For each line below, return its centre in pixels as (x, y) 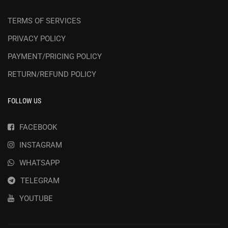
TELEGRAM (40, 180)
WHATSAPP (39, 163)
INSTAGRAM (41, 145)
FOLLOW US (24, 101)
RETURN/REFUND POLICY (52, 74)
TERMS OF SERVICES (44, 21)
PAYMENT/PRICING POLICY (55, 56)
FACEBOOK (38, 127)
